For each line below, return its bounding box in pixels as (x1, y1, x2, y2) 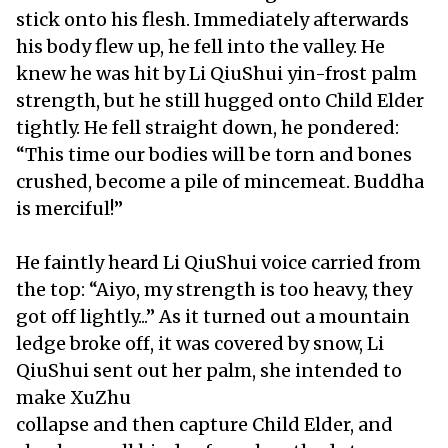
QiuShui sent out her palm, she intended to (16, 358, 402, 382)
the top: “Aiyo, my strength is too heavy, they (16, 277, 412, 301)
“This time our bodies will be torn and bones (16, 142, 412, 166)
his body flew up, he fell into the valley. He (16, 34, 385, 58)
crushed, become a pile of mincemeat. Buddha (16, 169, 424, 193)
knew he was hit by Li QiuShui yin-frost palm (16, 61, 417, 85)
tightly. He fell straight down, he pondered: (16, 115, 399, 139)
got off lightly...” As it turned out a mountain (16, 304, 410, 328)
